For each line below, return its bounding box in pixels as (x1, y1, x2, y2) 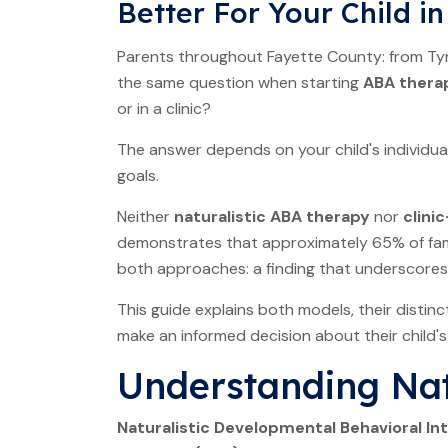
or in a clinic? (117, 98, 211, 119)
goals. (117, 165, 159, 186)
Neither (117, 206, 174, 227)
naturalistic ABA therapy (174, 206, 370, 227)
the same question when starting (117, 72, 363, 93)
